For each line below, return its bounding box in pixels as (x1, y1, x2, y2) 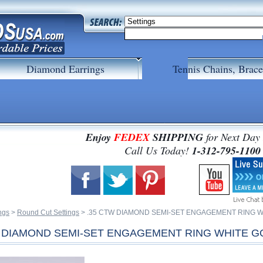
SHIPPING (153, 130, 206, 144)
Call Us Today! (124, 143, 192, 157)
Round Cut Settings (17, 208, 79, 217)
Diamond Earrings (26, 62, 104, 76)
